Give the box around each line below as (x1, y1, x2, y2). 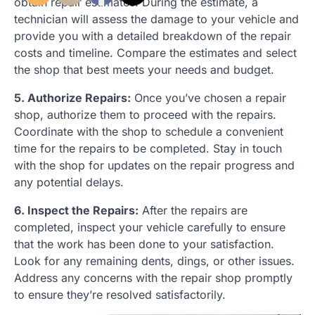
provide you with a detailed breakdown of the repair (14, 29, 291, 44)
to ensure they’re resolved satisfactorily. (14, 288, 226, 302)
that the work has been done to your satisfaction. (14, 237, 274, 252)
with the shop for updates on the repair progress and (14, 158, 295, 173)
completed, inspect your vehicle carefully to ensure (14, 220, 285, 235)
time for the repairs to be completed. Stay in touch (14, 141, 282, 156)
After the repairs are (139, 203, 247, 218)
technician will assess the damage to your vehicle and (14, 12, 299, 27)
